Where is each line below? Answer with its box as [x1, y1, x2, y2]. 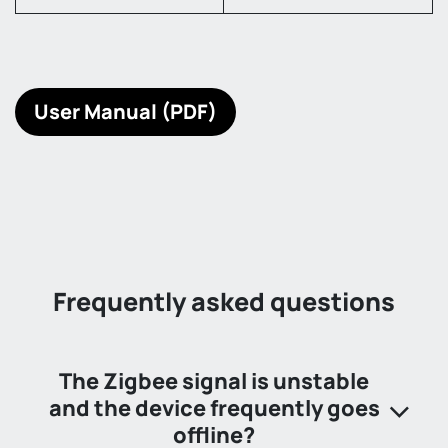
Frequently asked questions [53, 283, 395, 319]
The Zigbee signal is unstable [59, 365, 369, 396]
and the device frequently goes [48, 392, 380, 423]
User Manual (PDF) [34, 97, 217, 125]
